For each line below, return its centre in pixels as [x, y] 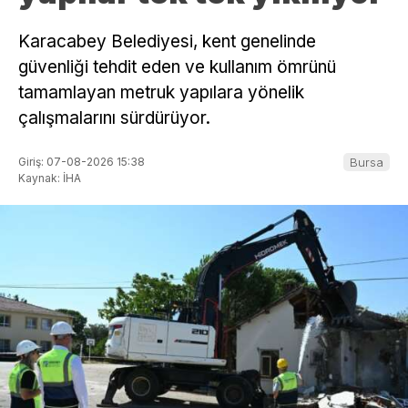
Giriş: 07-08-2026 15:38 [82, 161]
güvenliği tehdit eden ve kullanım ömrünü [177, 67]
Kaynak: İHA [50, 178]
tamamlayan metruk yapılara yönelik [161, 93]
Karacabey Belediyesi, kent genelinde [167, 42]
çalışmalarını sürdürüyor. [114, 118]
